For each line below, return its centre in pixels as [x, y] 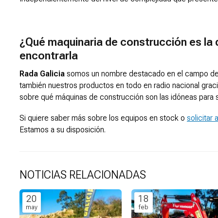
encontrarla [49, 55]
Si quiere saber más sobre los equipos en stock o [103, 118]
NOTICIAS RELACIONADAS [83, 175]
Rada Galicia [42, 74]
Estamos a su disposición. [63, 130]
